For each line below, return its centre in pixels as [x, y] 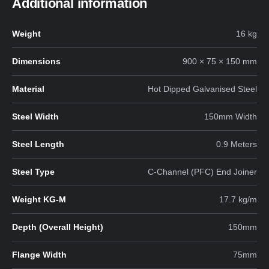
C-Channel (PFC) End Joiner [202, 172]
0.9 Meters [237, 144]
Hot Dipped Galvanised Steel [202, 89]
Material [28, 89]
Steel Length [38, 144]
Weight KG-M [39, 200]
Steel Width [35, 117]
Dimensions [36, 62]
